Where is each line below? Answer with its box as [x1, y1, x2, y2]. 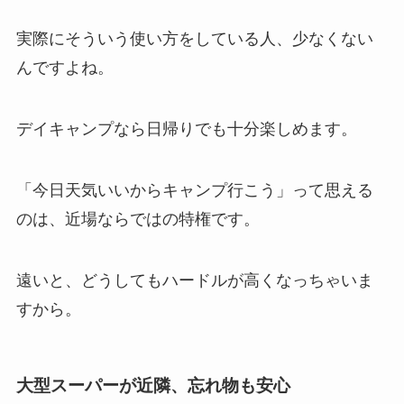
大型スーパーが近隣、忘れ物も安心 [15, 376, 290, 396]
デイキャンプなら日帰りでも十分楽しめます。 [15, 120, 357, 139]
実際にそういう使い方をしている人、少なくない [15, 30, 373, 49]
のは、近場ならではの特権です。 [15, 209, 260, 228]
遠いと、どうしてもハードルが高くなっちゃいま [15, 271, 373, 289]
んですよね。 [15, 59, 114, 78]
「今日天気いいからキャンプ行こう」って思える [15, 180, 373, 199]
